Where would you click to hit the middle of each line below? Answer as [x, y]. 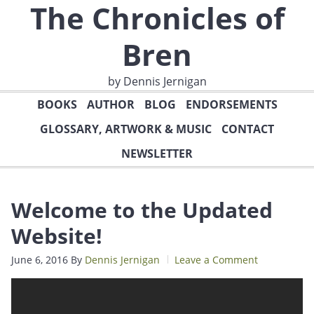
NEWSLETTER [157, 153]
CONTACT [248, 129]
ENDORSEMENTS [231, 104]
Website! [57, 236]
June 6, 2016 [40, 260]
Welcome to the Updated [142, 210]
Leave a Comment [216, 260]
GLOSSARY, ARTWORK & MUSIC [126, 129]
